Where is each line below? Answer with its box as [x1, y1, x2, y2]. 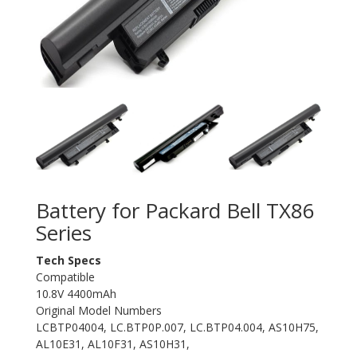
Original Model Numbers [36, 303, 162, 319]
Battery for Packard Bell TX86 [36, 196, 315, 226]
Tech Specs [36, 253, 101, 269]
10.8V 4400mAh [36, 286, 116, 302]
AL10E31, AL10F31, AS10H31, [36, 336, 190, 352]
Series [36, 218, 92, 248]
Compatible [36, 269, 95, 285]
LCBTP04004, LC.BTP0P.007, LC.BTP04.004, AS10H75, [36, 320, 319, 335]
